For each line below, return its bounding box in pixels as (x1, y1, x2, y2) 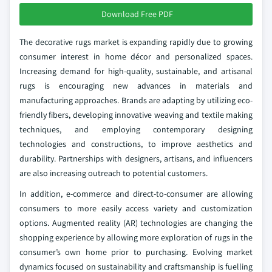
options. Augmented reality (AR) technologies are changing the (19, 217, 253, 228)
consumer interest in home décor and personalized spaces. (19, 51, 253, 62)
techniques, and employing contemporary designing (19, 124, 253, 135)
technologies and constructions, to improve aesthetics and (19, 138, 253, 149)
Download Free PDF (101, 8, 173, 19)
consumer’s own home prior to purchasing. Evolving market (19, 246, 253, 257)
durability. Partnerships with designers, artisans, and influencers (19, 153, 253, 164)
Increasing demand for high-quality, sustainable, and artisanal (19, 66, 253, 76)
